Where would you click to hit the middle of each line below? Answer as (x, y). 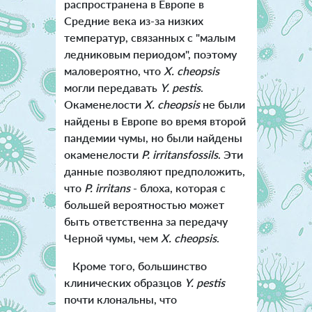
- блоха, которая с (178, 188)
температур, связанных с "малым (149, 38)
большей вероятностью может (144, 205)
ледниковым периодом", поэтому (150, 54)
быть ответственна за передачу (146, 221)
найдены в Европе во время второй (155, 121)
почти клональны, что (120, 299)
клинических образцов (124, 283)
